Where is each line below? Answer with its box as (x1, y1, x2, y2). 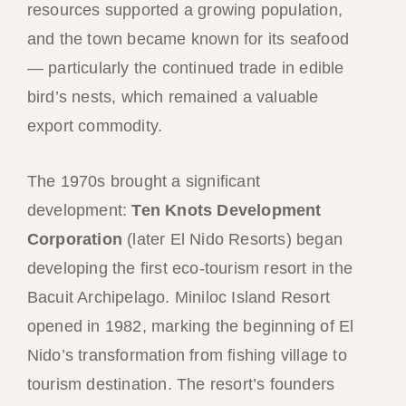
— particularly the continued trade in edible (26, 58, 344, 77)
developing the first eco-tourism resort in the (26, 258, 353, 277)
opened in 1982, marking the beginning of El (26, 316, 354, 335)
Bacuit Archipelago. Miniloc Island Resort (26, 287, 330, 306)
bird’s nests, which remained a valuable (26, 87, 319, 106)
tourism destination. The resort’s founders (26, 374, 335, 393)
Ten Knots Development (131, 200, 322, 219)
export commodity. (26, 116, 163, 135)
